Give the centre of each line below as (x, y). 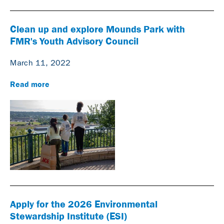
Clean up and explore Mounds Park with (97, 29)
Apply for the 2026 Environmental (84, 204)
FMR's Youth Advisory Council (74, 41)
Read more (30, 84)
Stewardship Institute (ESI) (68, 216)
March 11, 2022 (40, 63)
